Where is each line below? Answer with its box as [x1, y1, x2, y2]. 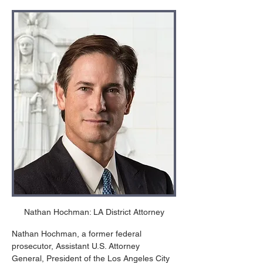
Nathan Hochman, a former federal [12, 228, 144, 238]
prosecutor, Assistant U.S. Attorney [12, 241, 142, 251]
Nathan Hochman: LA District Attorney [23, 207, 164, 217]
